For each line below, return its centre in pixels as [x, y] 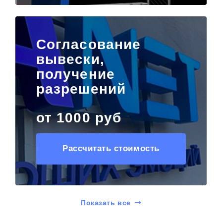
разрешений [81, 89]
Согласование [88, 44]
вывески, [70, 59]
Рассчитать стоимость [111, 149]
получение [75, 74]
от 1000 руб [79, 117]
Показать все [106, 202]
